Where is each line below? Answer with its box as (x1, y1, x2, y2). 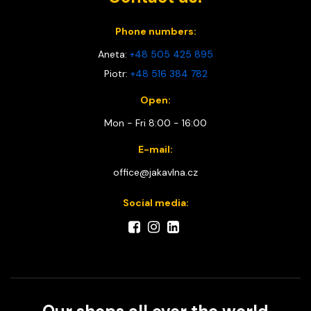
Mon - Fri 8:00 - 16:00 (104, 117, 207, 129)
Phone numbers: (115, 25, 196, 37)
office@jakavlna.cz (113, 166, 198, 178)
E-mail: (138, 143, 173, 155)
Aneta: (98, 48, 130, 60)
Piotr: (103, 67, 131, 80)
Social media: (122, 196, 189, 209)
